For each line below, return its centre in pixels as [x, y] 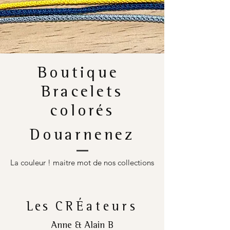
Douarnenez [82, 137]
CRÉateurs [97, 208]
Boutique [82, 75]
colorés [82, 113]
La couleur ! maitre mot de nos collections [82, 163]
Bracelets [82, 94]
